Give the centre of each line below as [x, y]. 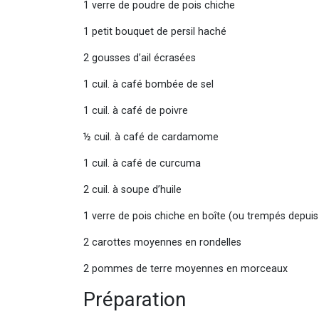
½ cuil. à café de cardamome [182, 137]
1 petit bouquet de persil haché [178, 31]
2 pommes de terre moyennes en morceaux [185, 268]
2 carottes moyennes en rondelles [162, 242]
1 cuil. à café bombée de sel [181, 84]
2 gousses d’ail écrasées [184, 58]
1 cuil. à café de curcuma [185, 163]
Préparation [135, 299]
